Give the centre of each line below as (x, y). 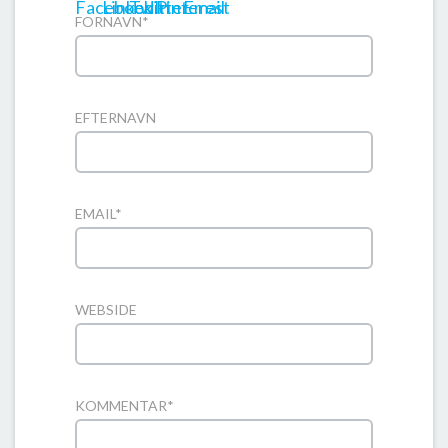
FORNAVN (108, 22)
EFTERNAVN (115, 118)
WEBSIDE (106, 310)
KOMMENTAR (121, 406)
